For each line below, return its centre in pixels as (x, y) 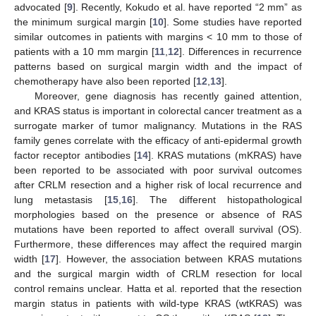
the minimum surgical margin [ (83, 22)
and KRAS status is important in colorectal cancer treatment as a (158, 110)
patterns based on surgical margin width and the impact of (158, 66)
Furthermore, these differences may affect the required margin (158, 244)
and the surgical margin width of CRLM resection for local (158, 273)
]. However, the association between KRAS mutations (179, 259)
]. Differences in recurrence (241, 51)
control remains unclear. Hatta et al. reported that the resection (158, 288)
